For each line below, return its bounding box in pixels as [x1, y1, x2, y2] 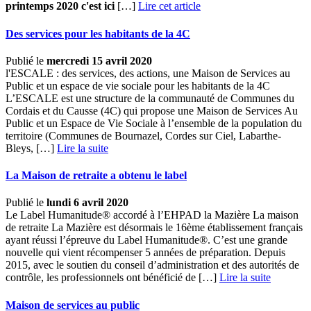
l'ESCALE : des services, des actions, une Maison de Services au [6, 67, 290, 79]
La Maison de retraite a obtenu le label [6, 169, 187, 182]
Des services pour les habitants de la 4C [6, 27, 190, 40]
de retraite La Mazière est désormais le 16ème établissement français [6, 221, 303, 234]
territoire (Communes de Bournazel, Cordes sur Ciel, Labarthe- [6, 129, 281, 142]
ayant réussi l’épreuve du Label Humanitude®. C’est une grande [6, 234, 287, 246]
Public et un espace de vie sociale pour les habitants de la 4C [6, 79, 270, 92]
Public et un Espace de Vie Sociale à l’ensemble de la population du [6, 117, 302, 129]
